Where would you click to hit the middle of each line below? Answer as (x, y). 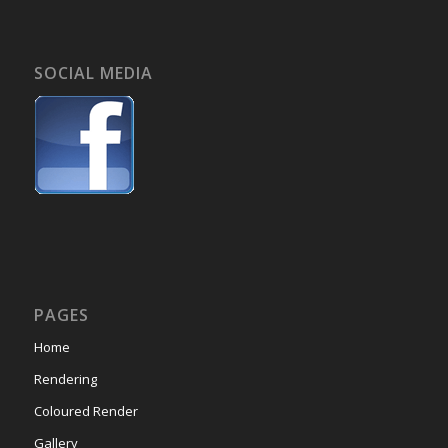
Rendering (65, 379)
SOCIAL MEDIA (93, 73)
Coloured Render (85, 411)
